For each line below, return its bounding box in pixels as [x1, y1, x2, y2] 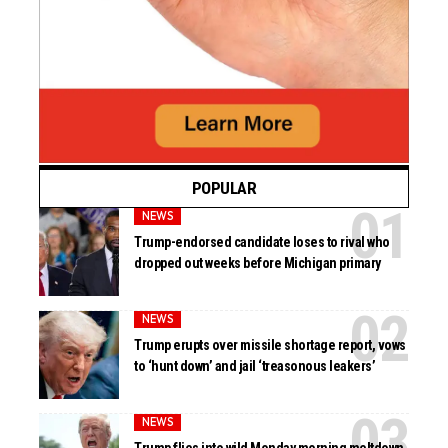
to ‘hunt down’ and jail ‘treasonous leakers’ [134, 358, 376, 375]
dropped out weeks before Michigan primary [134, 255, 381, 272]
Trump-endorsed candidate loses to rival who [134, 234, 390, 251]
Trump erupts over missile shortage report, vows [134, 337, 406, 354]
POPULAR [191, 177, 257, 198]
